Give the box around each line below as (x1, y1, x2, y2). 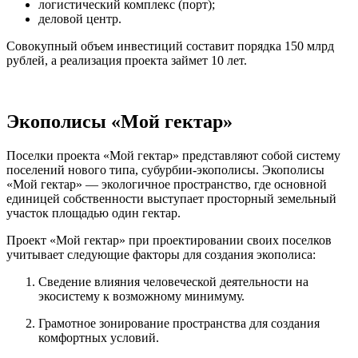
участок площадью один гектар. (6, 206, 181, 221)
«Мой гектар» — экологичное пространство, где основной (6, 177, 327, 192)
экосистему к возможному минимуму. (38, 289, 245, 304)
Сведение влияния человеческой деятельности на (38, 275, 308, 289)
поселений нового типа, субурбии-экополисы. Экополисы (6, 163, 324, 177)
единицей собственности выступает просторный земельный (6, 192, 336, 206)
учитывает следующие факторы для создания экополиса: (6, 248, 316, 262)
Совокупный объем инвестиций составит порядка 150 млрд (6, 39, 334, 54)
